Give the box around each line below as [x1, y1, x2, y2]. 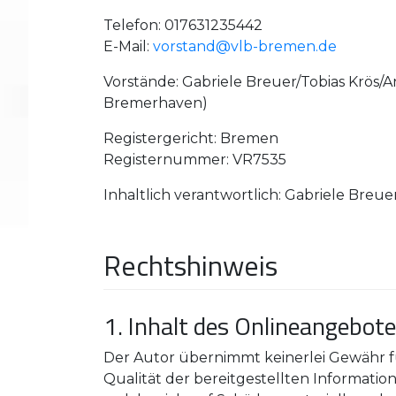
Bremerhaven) [103, 95, 208, 111]
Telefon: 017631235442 [103, 17, 263, 34]
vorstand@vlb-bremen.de [153, 38, 337, 55]
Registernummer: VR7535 [103, 151, 286, 168]
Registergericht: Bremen [103, 130, 278, 147]
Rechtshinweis [103, 244, 278, 286]
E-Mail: [103, 38, 153, 55]
